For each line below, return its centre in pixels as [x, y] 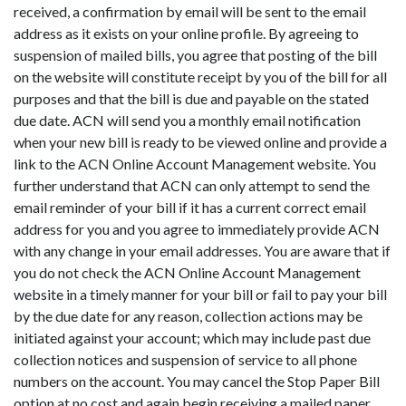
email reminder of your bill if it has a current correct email [190, 207]
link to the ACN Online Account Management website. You [195, 163]
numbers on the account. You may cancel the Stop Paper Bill [197, 381]
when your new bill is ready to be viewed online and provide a [200, 141]
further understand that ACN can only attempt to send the [192, 185]
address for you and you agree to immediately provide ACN [197, 228]
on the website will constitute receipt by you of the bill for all [200, 76]
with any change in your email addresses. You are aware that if [202, 250]
